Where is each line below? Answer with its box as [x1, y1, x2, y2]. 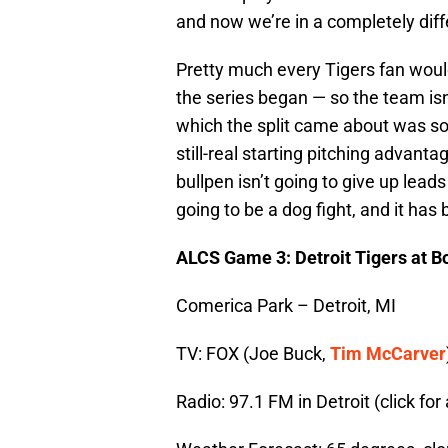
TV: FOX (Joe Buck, [176, 343, 330, 365]
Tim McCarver [330, 343, 446, 365]
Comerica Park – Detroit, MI [176, 295, 396, 317]
